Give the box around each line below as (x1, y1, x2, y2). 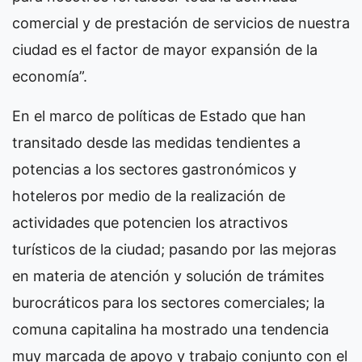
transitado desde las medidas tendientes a (12, 133, 301, 151)
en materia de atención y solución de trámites (12, 267, 324, 284)
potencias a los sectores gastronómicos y (12, 160, 297, 178)
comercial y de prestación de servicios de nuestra (12, 14, 350, 32)
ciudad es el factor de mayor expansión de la (12, 40, 318, 58)
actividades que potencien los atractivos (12, 213, 288, 231)
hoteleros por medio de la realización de (12, 187, 285, 204)
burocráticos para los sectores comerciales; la (12, 293, 325, 311)
